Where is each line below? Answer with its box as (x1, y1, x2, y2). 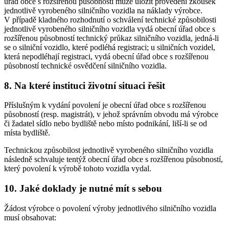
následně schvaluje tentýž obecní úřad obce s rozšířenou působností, (4, 155, 223, 164)
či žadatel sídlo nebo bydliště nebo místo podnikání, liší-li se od (4, 119, 207, 128)
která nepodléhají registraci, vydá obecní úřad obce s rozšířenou (4, 52, 209, 61)
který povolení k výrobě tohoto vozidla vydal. (4, 164, 151, 173)
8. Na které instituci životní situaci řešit (4, 80, 165, 91)
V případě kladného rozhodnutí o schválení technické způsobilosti (4, 15, 216, 24)
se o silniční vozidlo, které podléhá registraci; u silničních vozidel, (4, 42, 215, 52)
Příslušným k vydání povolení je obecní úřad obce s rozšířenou (4, 101, 206, 110)
